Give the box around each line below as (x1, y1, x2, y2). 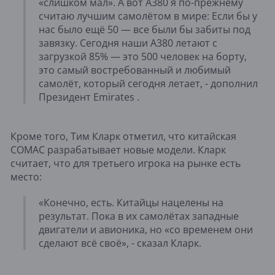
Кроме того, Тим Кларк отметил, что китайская (10, 129, 236, 143)
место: (10, 169, 42, 184)
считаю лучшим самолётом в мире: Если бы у (39, 9, 257, 23)
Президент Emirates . (39, 90, 139, 104)
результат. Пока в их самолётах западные (39, 209, 239, 223)
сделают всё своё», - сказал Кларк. (39, 236, 201, 250)
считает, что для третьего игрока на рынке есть (10, 156, 241, 170)
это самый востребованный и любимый (39, 63, 231, 77)
